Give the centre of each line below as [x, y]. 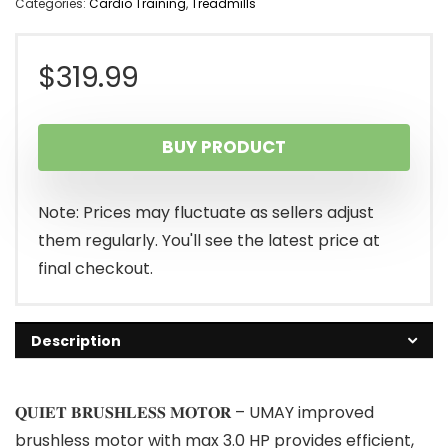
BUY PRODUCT [224, 146]
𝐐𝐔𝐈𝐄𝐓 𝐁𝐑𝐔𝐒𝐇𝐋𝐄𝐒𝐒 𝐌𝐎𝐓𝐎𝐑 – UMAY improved [194, 412]
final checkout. [95, 268]
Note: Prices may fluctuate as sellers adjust [206, 212]
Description [76, 340]
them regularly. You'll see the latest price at [209, 240]
